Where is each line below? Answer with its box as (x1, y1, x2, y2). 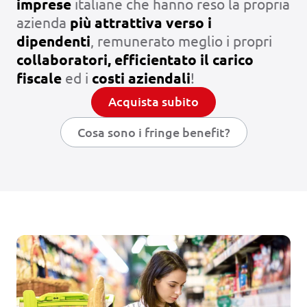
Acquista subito (108, 93, 199, 109)
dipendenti (16, 31, 90, 50)
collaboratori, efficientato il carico (16, 49, 254, 69)
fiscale (16, 68, 62, 87)
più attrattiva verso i (70, 12, 212, 32)
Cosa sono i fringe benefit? (77, 123, 230, 140)
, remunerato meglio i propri (90, 31, 272, 49)
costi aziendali (92, 68, 191, 87)
